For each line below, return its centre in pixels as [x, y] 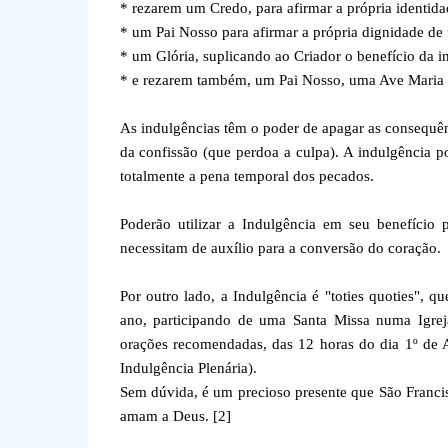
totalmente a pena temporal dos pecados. [246, 176]
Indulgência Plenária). [188, 368]
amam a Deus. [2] [175, 416]
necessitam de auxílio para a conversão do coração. [280, 248]
